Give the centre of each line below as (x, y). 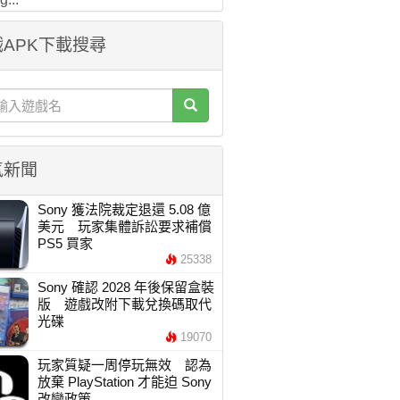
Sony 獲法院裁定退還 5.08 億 (124, 209)
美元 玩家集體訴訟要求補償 (124, 226)
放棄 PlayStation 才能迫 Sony (124, 382)
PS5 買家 (65, 243)
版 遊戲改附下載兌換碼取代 (124, 304)
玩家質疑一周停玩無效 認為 (124, 365)
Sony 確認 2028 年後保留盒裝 (125, 287)
